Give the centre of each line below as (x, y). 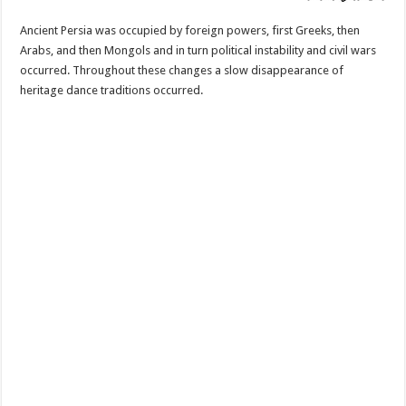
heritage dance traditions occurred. (112, 90)
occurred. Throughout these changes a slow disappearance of (182, 70)
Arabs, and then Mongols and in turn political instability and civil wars (198, 50)
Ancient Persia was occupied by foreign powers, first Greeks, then (190, 30)
